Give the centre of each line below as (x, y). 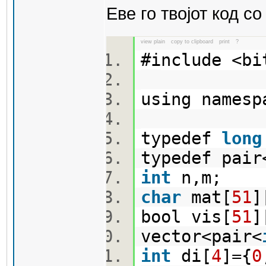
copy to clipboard (192, 41)
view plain (153, 41)
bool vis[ (186, 216)
